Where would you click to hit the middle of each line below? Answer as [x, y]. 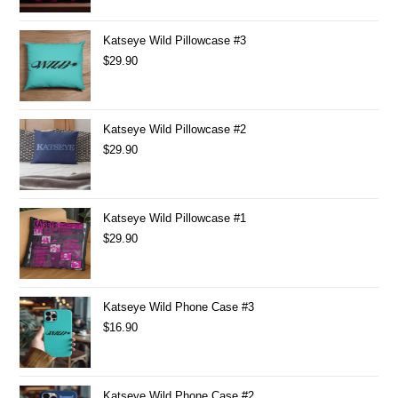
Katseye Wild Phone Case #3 [179, 306]
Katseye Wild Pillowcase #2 [175, 129]
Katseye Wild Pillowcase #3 [175, 40]
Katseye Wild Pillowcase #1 [175, 218]
